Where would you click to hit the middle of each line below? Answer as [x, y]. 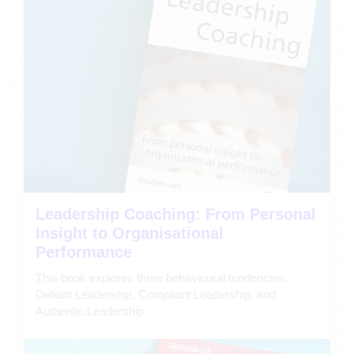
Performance [84, 252]
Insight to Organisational [130, 233]
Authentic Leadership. [91, 311]
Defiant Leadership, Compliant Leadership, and [156, 294]
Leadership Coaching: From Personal [176, 214]
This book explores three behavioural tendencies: [162, 277]
